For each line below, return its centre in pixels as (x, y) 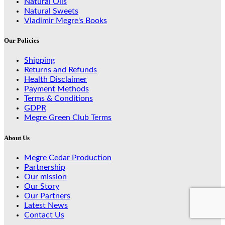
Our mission (45, 177)
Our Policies (22, 41)
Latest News (46, 205)
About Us (17, 138)
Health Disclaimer (55, 80)
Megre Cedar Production (68, 157)
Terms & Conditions (59, 99)
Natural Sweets (51, 11)
